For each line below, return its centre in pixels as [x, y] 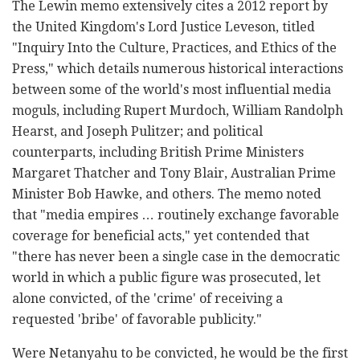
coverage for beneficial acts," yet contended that [161, 236]
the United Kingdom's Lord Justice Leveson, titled [164, 27]
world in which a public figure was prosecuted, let [166, 278]
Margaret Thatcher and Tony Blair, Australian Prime [174, 174]
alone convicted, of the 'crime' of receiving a [147, 299]
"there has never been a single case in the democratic [176, 257]
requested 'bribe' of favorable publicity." [137, 320]
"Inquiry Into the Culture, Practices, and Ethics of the [174, 48]
